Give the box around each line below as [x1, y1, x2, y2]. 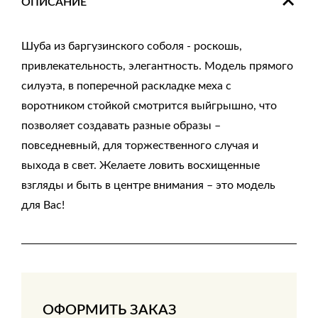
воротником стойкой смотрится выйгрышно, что [21, 100, 277, 111]
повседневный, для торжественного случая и [21, 140, 258, 151]
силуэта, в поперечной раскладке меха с [21, 80, 231, 92]
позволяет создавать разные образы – [21, 120, 221, 131]
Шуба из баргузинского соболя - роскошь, [21, 40, 242, 52]
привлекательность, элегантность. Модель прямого [21, 60, 293, 72]
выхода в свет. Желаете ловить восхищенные [21, 160, 260, 171]
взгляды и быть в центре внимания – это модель [21, 180, 275, 191]
